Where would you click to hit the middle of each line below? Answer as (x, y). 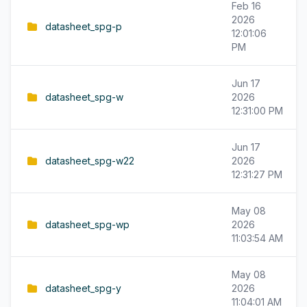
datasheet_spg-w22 (90, 161)
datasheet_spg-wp (87, 224)
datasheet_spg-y (83, 288)
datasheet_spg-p (84, 26)
